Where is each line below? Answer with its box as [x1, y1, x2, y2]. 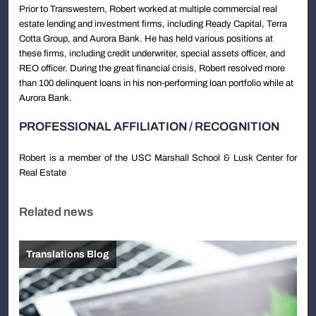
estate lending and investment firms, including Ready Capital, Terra [19, 18, 287, 30]
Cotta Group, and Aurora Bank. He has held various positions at [19, 33, 273, 44]
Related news [19, 205, 93, 219]
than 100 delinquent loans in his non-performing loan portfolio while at [19, 78, 293, 89]
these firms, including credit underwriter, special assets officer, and [19, 48, 285, 59]
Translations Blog [26, 249, 109, 260]
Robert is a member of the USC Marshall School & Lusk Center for [19, 152, 297, 164]
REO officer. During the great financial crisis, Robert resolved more [19, 63, 285, 74]
